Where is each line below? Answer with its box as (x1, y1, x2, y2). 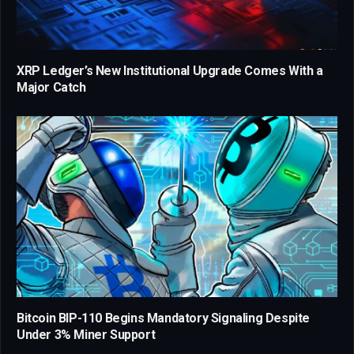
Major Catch (17, 80, 86, 96)
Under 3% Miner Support (17, 326, 156, 342)
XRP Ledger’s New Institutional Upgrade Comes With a (17, 63, 323, 79)
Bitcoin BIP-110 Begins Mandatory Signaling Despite (17, 310, 311, 326)
